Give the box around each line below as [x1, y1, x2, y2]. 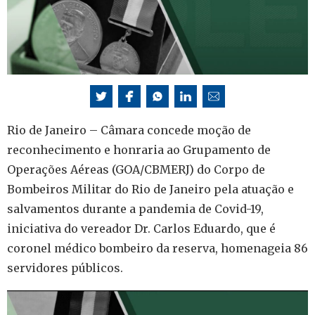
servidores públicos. [7, 261, 123, 276]
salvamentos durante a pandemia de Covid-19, [7, 202, 264, 217]
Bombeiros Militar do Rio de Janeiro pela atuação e [7, 182, 294, 197]
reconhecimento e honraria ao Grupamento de [7, 143, 271, 157]
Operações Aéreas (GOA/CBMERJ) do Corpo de [7, 162, 265, 177]
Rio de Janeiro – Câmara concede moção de [7, 123, 251, 138]
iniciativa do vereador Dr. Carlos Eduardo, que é [7, 221, 276, 236]
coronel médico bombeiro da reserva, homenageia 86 [7, 241, 308, 256]
